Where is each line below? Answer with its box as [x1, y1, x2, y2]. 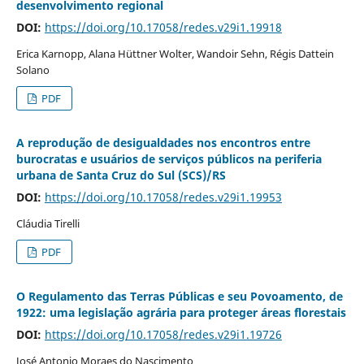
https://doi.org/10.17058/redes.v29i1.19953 [44, 189, 282, 206]
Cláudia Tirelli [15, 216, 80, 232]
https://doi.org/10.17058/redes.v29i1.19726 [44, 327, 282, 343]
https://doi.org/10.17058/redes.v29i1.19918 [44, 19, 282, 36]
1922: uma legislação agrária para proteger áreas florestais [15, 305, 346, 321]
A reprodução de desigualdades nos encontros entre [15, 135, 310, 151]
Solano [15, 63, 50, 78]
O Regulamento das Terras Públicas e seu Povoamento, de [15, 288, 343, 305]
